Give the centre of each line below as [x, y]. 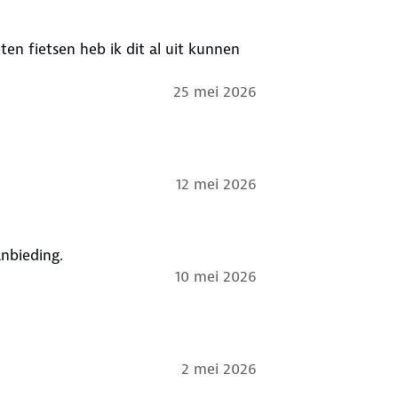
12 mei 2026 [216, 183]
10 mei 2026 [215, 276]
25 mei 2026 [215, 91]
